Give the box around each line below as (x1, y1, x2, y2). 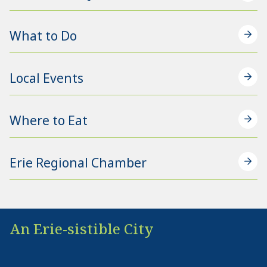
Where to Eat (10, 111, 88, 129)
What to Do (10, 27, 77, 44)
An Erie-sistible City (10, 218, 153, 238)
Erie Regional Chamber (10, 154, 147, 171)
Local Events (10, 69, 83, 86)
